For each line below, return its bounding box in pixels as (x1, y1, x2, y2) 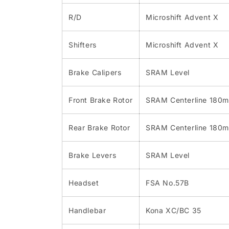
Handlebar (68, 206, 106, 215)
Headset (68, 178, 99, 188)
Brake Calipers (68, 68, 122, 77)
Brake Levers (68, 151, 117, 160)
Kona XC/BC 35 (146, 206, 201, 215)
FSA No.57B (146, 178, 189, 188)
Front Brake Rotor (68, 96, 133, 105)
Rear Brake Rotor (68, 123, 130, 132)
